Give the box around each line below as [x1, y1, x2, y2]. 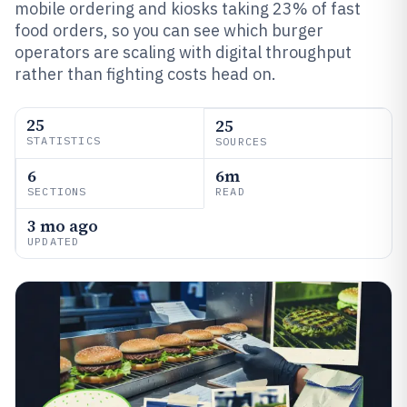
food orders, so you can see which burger [15, 20, 323, 41]
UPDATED [27, 234, 80, 248]
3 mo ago [27, 214, 98, 237]
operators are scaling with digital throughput [15, 42, 352, 63]
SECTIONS [27, 184, 87, 198]
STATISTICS [26, 134, 101, 147]
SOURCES [215, 134, 268, 148]
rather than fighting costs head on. [15, 64, 276, 84]
